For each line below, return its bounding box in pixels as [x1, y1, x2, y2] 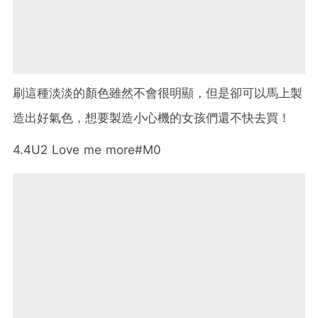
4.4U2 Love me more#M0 [13, 143, 161, 158]
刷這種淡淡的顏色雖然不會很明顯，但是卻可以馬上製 [13, 86, 302, 101]
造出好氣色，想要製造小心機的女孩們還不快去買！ [13, 111, 290, 126]
